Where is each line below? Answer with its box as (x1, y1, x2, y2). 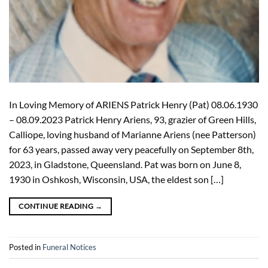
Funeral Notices (42, 242, 96, 252)
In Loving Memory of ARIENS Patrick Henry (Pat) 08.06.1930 (9, 98, 258, 110)
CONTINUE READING (19, 201, 95, 211)
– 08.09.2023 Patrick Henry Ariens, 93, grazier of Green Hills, (9, 113, 256, 125)
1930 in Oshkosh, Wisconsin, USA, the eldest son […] (9, 173, 224, 185)
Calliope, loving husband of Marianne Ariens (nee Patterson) (9, 128, 256, 140)
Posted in (9, 242, 42, 252)
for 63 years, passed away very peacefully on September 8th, (9, 143, 254, 155)
